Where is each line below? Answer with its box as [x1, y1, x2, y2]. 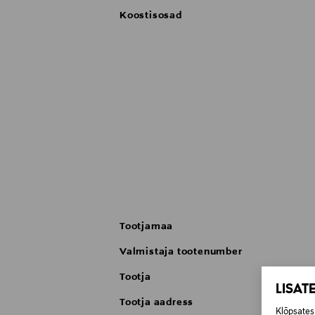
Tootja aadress [120, 297, 194, 309]
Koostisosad [120, 10, 182, 22]
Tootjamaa [120, 221, 174, 233]
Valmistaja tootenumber [120, 246, 243, 258]
